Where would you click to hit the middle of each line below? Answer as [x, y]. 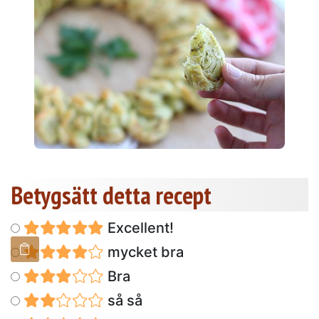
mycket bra [143, 252]
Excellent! [138, 228]
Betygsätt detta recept [111, 195]
